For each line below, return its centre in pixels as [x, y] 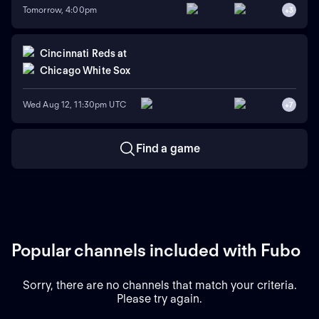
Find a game [168, 148]
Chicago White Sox [85, 71]
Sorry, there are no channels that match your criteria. [159, 285]
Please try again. [159, 298]
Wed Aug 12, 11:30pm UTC [74, 105]
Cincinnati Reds [78, 54]
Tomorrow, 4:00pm [60, 10]
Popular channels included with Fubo [156, 250]
